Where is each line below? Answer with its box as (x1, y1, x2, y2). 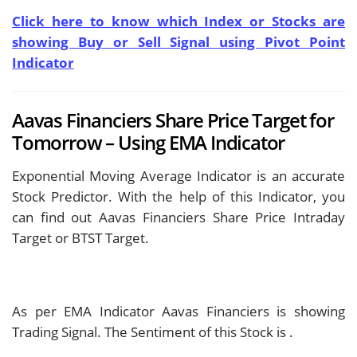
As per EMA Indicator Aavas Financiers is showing (12, 302, 345, 321)
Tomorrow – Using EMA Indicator (12, 130, 285, 156)
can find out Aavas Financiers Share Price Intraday (12, 208, 345, 227)
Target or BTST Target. (12, 229, 149, 248)
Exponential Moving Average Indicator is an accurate (12, 167, 345, 186)
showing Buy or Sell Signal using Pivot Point (12, 33, 345, 52)
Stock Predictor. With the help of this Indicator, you (12, 187, 345, 206)
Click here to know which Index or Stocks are (12, 12, 345, 31)
